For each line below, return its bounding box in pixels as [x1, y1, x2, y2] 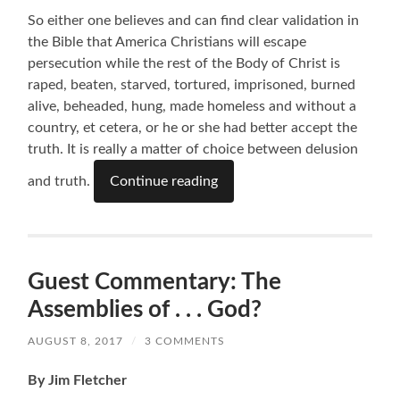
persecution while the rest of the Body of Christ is [28, 56, 341, 71]
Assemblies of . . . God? [28, 298, 262, 322]
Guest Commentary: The [28, 271, 282, 295]
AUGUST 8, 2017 [28, 336, 124, 347]
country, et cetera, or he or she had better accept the [28, 121, 358, 136]
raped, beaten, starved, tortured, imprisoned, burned [28, 78, 356, 93]
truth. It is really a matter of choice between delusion [28, 142, 359, 157]
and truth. [28, 174, 95, 189]
